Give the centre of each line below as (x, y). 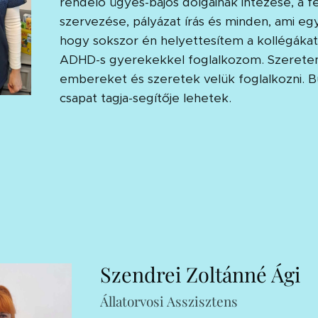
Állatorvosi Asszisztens (169, 301)
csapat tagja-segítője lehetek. (145, 98)
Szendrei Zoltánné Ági (200, 274)
